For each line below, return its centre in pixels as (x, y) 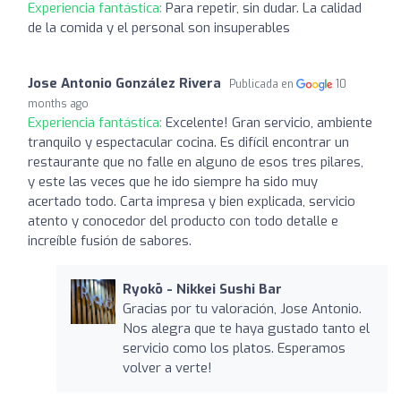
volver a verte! (167, 367)
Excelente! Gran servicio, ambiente (269, 122)
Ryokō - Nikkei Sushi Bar (202, 289)
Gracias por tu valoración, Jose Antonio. (242, 308)
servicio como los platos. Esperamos (234, 348)
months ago (58, 103)
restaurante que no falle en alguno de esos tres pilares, (196, 162)
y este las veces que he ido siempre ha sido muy (173, 181)
